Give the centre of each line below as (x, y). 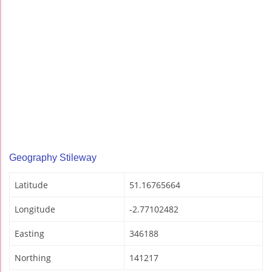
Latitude (31, 185)
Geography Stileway (53, 158)
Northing (33, 258)
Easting (29, 234)
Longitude (35, 209)
